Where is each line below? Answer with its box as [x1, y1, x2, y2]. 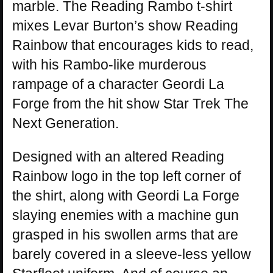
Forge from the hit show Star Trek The [12, 95, 249, 112]
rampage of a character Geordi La [12, 76, 224, 92]
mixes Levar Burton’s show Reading [12, 17, 238, 34]
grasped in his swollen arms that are [12, 226, 238, 243]
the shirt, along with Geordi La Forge [12, 187, 239, 204]
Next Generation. [12, 115, 119, 131]
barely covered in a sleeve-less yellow [12, 246, 251, 262]
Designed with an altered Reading [12, 148, 224, 165]
